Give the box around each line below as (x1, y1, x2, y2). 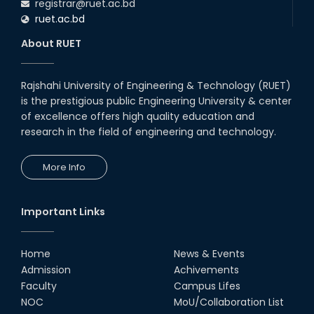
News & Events (174, 246, 245, 261)
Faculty (21, 278, 57, 293)
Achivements (174, 262, 239, 277)
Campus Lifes (174, 278, 240, 293)
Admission (21, 262, 71, 277)
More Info (43, 160, 86, 174)
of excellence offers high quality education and (21, 109, 254, 123)
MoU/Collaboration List (174, 294, 284, 309)
